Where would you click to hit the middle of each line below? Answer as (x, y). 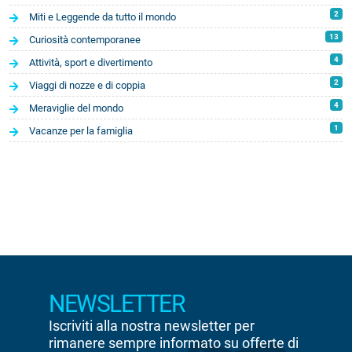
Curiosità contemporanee (85, 39)
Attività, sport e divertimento (91, 62)
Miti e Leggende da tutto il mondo (103, 16)
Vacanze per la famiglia (81, 130)
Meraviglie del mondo (76, 108)
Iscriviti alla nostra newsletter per (152, 325)
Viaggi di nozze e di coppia (87, 85)
